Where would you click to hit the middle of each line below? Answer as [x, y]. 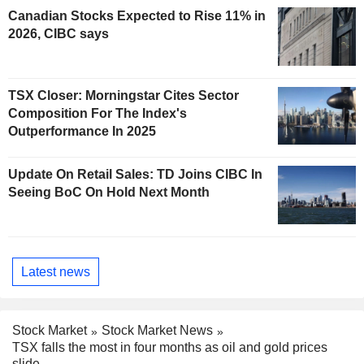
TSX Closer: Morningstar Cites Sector [123, 95]
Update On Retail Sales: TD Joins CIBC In [135, 175]
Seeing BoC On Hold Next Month [109, 193]
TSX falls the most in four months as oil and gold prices [170, 348]
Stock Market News [157, 331]
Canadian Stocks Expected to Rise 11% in [137, 15]
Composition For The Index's [97, 113]
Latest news [56, 271]
